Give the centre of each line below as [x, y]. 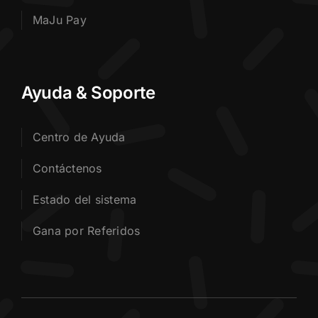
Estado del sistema [84, 200]
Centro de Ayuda [79, 137]
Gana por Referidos [86, 231]
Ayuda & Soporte [88, 93]
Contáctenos [67, 169]
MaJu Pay [59, 20]
